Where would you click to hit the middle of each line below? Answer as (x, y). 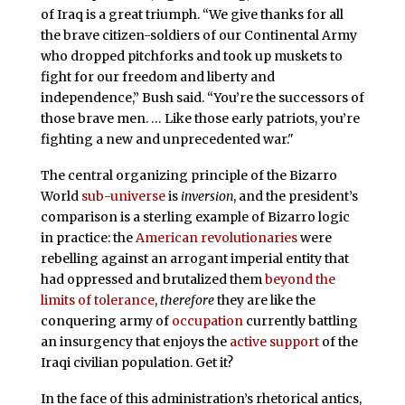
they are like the (264, 300)
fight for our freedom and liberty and (157, 77)
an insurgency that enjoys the (135, 341)
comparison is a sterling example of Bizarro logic (195, 217)
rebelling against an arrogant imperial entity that (194, 258)
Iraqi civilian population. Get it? (137, 362)
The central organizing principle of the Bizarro (188, 175)
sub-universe (123, 196)
